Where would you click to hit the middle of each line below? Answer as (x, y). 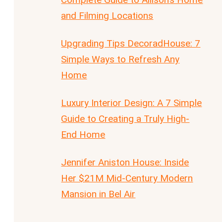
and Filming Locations (107, 15)
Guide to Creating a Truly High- (125, 118)
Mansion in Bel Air (98, 194)
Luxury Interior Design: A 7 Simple (132, 103)
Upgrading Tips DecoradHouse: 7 (131, 43)
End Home (83, 134)
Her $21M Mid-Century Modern (127, 178)
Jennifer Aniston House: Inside (125, 162)
